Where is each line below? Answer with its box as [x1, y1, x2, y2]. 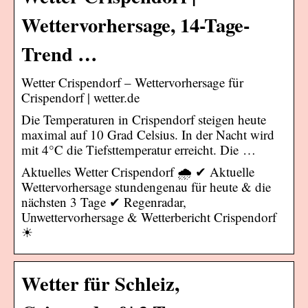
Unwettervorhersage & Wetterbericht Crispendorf [21, 208, 276, 225]
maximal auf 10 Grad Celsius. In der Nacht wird [21, 125, 274, 143]
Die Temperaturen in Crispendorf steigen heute [21, 110, 266, 128]
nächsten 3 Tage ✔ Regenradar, [21, 192, 186, 210]
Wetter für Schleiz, [21, 268, 179, 298]
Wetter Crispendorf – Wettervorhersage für [21, 73, 243, 91]
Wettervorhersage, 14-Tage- [21, 10, 250, 39]
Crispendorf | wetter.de [21, 88, 140, 106]
